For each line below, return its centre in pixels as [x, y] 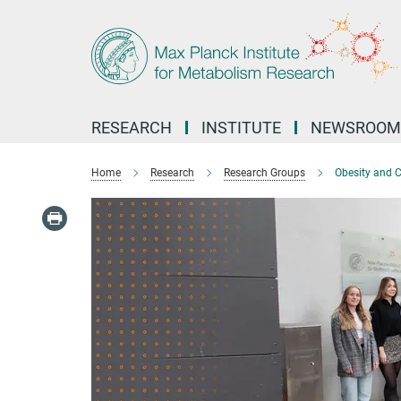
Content [29, 41]
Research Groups [264, 173]
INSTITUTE [241, 128]
